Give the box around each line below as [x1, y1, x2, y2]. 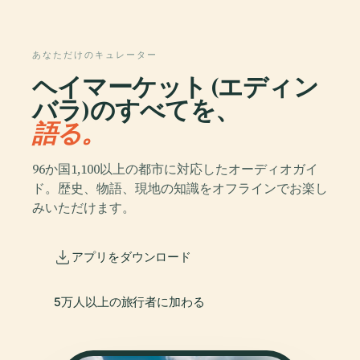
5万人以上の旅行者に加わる [54, 294, 206, 309]
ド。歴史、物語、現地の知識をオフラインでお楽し [32, 178, 328, 197]
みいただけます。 [32, 198, 135, 216]
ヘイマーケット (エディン [32, 71, 318, 102]
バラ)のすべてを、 [32, 94, 239, 125]
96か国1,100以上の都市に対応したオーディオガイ [32, 159, 318, 178]
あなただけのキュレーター [32, 49, 157, 60]
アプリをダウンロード [72, 249, 192, 264]
